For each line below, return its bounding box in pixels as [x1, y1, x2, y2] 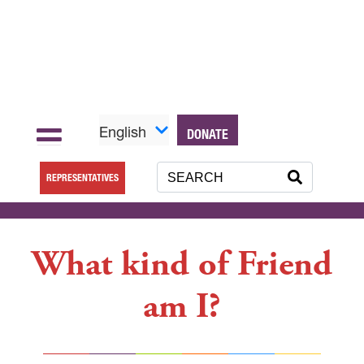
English [98, 122, 146, 141]
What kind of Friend [32, 241, 332, 285]
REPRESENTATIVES [46, 171, 119, 184]
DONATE [186, 125, 228, 142]
